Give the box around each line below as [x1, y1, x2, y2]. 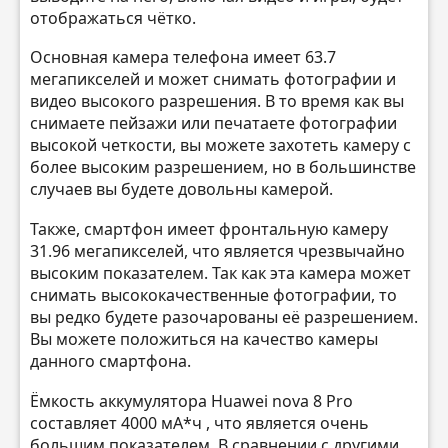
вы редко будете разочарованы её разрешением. [30, 306, 418, 329]
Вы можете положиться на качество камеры [30, 328, 378, 351]
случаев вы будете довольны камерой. [30, 178, 333, 201]
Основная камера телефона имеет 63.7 [30, 46, 336, 69]
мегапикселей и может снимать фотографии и [30, 68, 396, 91]
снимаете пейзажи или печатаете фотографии [30, 112, 397, 135]
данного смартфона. [30, 350, 191, 373]
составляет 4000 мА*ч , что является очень [30, 411, 369, 434]
